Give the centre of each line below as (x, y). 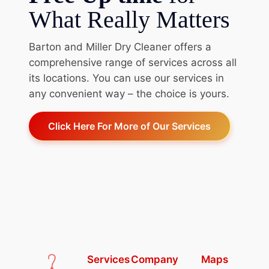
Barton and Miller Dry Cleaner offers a (120, 47)
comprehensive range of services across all (133, 62)
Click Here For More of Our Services (129, 126)
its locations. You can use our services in (126, 78)
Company (154, 259)
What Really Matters (129, 20)
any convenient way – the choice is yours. (129, 93)
